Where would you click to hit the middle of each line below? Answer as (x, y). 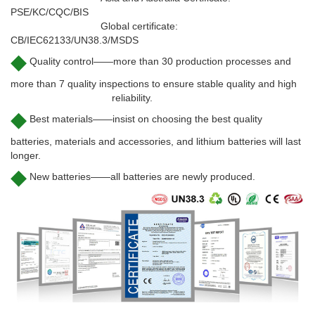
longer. (26, 156)
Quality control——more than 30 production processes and (159, 62)
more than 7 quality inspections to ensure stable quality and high (154, 84)
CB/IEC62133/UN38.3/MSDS (75, 40)
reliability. (82, 98)
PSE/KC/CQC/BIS (50, 12)
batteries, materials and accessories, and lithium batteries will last (156, 142)
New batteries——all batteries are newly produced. (141, 177)
